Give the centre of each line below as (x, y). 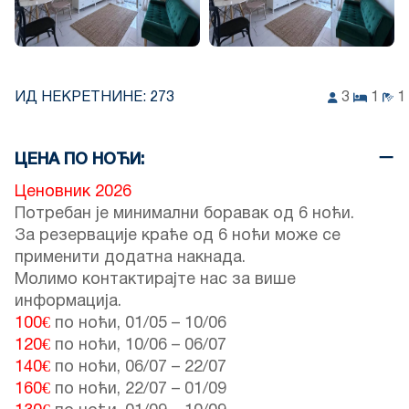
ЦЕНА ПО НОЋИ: (79, 160)
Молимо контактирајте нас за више (155, 280)
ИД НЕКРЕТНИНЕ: (82, 98)
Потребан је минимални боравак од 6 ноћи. (184, 215)
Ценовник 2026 (73, 193)
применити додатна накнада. (130, 258)
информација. (68, 302)
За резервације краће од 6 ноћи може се (178, 236)
